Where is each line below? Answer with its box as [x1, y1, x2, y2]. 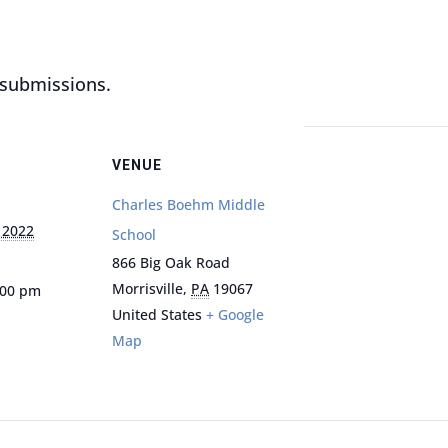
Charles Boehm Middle [112, 195, 265, 215]
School [112, 225, 156, 245]
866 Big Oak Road [112, 253, 230, 273]
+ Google [206, 305, 264, 325]
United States [112, 305, 202, 325]
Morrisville [112, 279, 183, 299]
